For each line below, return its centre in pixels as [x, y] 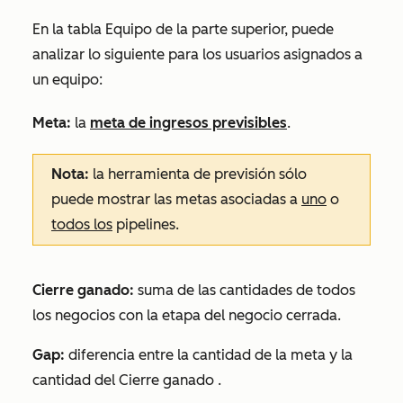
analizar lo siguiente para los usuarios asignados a [197, 54]
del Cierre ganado [154, 380]
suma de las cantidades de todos [245, 290]
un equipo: [67, 79]
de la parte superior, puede [243, 29]
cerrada [312, 315]
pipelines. [146, 224]
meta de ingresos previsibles [188, 122]
